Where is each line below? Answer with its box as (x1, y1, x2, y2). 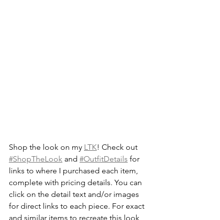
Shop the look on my (9, 142, 84, 152)
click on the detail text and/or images (9, 190, 141, 199)
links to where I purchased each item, (9, 166, 140, 176)
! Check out (97, 142, 139, 152)
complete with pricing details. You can (9, 178, 144, 188)
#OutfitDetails (80, 154, 128, 164)
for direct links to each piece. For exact (9, 201, 146, 211)
